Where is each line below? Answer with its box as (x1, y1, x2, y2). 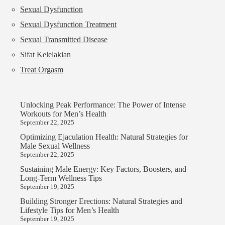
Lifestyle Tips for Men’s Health (20, 206, 119, 215)
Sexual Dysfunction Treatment (20, 20, 117, 29)
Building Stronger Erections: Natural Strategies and (20, 197, 182, 206)
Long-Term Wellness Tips (20, 174, 102, 183)
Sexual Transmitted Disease (20, 35, 107, 44)
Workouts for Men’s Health (20, 109, 106, 119)
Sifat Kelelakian (20, 50, 71, 59)
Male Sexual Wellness (20, 142, 90, 151)
